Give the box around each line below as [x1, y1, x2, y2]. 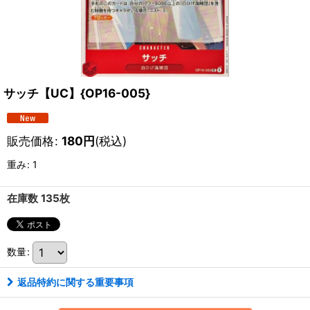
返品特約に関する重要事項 [17, 276, 134, 288]
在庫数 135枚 [7, 192, 70, 205]
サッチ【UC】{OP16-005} [3, 86, 150, 100]
